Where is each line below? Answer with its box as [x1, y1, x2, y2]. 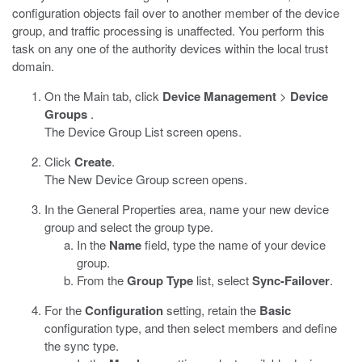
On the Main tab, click [44, 87, 162, 104]
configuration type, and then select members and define [44, 319, 337, 336]
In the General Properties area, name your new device [44, 200, 329, 217]
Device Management [162, 87, 276, 105]
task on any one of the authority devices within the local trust [12, 40, 328, 57]
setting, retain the [163, 301, 259, 318]
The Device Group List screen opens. [44, 123, 242, 140]
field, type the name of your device [141, 236, 326, 253]
